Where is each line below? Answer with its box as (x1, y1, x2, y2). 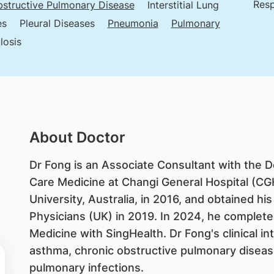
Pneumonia (107, 17, 158, 29)
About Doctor (29, 128, 125, 146)
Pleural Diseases (19, 17, 95, 29)
